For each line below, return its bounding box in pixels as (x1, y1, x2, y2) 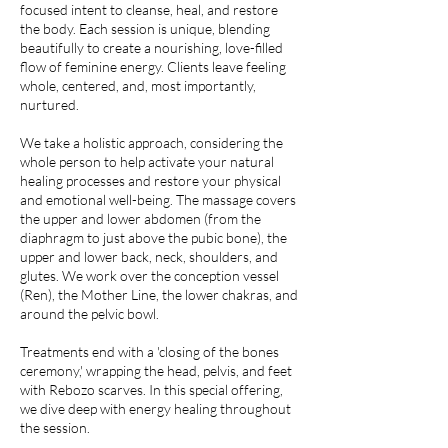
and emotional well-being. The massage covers (20, 191, 296, 208)
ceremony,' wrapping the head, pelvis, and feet (20, 362, 292, 379)
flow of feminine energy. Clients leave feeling (20, 58, 286, 75)
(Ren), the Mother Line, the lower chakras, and (20, 286, 298, 303)
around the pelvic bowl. (20, 305, 159, 322)
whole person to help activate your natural (20, 153, 274, 170)
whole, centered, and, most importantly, (20, 77, 256, 94)
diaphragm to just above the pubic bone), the (20, 229, 287, 246)
